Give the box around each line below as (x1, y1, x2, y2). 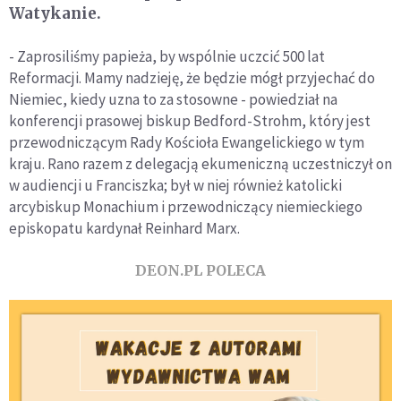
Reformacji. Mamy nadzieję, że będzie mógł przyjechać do (9, 68, 375, 89)
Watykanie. (9, 4, 101, 24)
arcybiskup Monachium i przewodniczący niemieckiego (9, 197, 363, 218)
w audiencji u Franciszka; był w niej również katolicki (9, 175, 342, 196)
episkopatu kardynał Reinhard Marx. (9, 218, 240, 239)
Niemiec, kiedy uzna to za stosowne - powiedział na (9, 90, 337, 110)
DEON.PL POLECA (135, 261, 266, 280)
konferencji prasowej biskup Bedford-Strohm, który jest (9, 111, 371, 132)
